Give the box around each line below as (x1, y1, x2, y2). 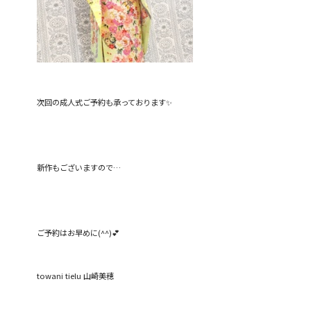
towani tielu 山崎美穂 (37, 270, 115, 282)
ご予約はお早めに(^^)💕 (37, 226, 120, 238)
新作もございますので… (37, 161, 121, 173)
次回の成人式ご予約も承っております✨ (37, 96, 173, 108)
